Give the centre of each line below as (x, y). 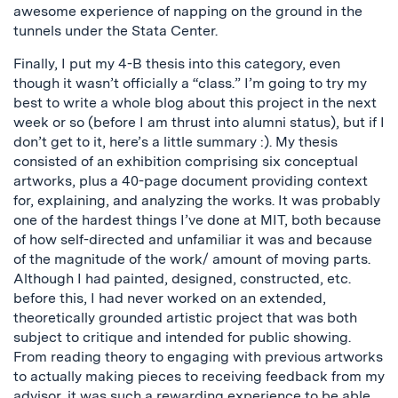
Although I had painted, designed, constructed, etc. (182, 279)
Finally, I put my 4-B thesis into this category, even (177, 64)
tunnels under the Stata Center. (115, 31)
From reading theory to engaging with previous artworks (198, 357)
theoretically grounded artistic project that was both (185, 318)
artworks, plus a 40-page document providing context (191, 181)
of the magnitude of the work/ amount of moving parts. (192, 259)
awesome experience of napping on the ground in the (188, 11)
